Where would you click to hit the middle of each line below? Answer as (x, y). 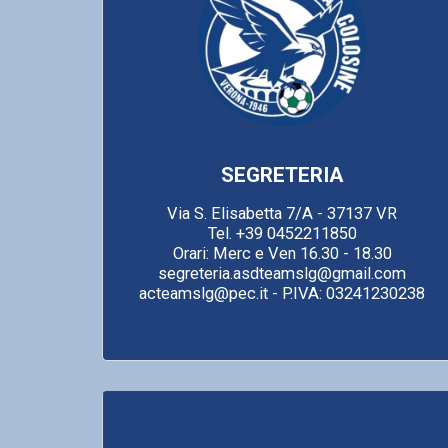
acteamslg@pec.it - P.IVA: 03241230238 (282, 293)
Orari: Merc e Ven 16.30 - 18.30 (282, 253)
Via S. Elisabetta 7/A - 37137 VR (282, 213)
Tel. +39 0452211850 (282, 233)
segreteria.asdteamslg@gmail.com (282, 273)
